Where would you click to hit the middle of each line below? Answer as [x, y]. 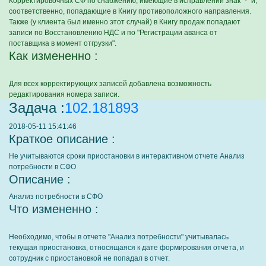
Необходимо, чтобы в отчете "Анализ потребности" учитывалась [119, 237]
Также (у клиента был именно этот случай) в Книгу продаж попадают [125, 22]
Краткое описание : [62, 139]
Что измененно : [54, 209]
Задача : [37, 108]
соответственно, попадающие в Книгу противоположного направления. [130, 11]
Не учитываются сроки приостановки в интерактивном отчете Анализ [127, 156]
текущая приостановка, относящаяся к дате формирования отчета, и [126, 248]
